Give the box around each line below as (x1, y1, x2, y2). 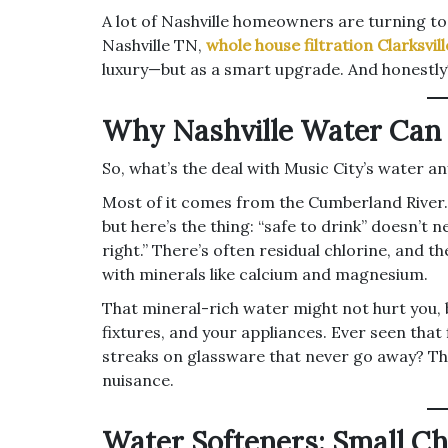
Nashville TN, (102, 35, 202, 55)
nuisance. (102, 370, 174, 390)
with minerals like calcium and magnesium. (102, 264, 428, 284)
